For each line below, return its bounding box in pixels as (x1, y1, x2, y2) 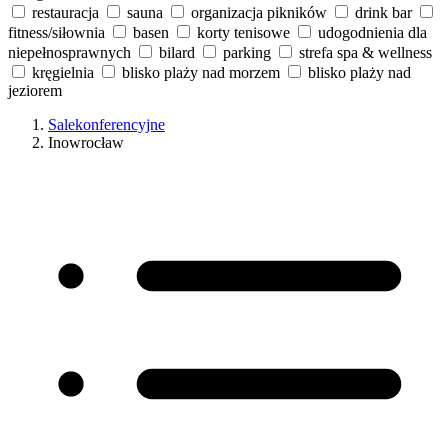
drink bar (355, 3, 412, 21)
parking (223, 43, 271, 61)
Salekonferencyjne (48, 115, 165, 133)
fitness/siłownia (8, 23, 105, 41)
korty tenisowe (197, 23, 290, 41)
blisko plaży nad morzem (122, 63, 280, 81)
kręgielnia (32, 63, 94, 81)
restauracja (32, 3, 99, 21)
